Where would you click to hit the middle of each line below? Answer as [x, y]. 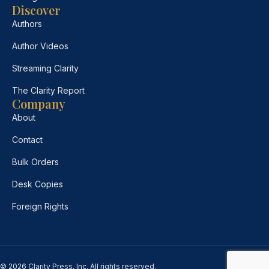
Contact [27, 139]
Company [39, 103]
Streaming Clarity [45, 68]
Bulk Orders [35, 162]
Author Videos [40, 46]
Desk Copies [38, 184]
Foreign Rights [40, 206]
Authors [27, 23]
